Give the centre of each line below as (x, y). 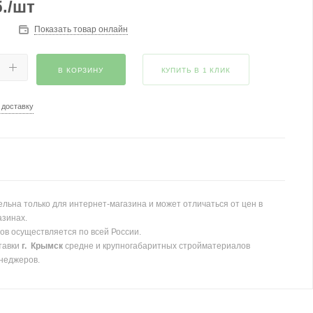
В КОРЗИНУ (81, 70)
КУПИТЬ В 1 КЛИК (196, 70)
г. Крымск (42, 246)
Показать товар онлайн (81, 29)
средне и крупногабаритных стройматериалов (156, 246)
